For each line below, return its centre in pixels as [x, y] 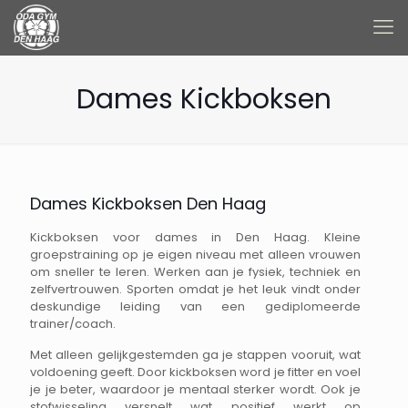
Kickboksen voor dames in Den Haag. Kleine [195, 237]
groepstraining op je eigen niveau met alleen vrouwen [195, 255]
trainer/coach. [73, 324]
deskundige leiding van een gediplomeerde [195, 306]
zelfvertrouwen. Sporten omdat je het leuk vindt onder [195, 289]
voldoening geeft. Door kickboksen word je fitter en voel [195, 372]
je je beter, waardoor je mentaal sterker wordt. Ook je [195, 389]
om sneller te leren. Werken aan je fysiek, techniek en [195, 272]
